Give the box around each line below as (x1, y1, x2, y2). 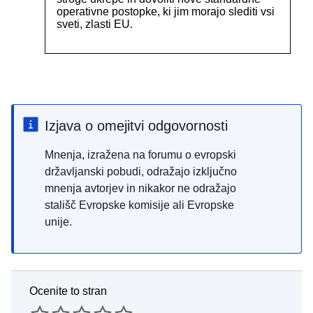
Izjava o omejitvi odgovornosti (45, 118, 228, 134)
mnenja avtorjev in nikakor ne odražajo (45, 182, 236, 195)
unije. (45, 216, 72, 228)
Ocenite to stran (29, 285, 107, 298)
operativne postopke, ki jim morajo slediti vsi (57, 6, 275, 18)
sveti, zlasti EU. (57, 18, 133, 31)
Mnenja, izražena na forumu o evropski (45, 149, 236, 161)
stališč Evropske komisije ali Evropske (45, 199, 234, 212)
